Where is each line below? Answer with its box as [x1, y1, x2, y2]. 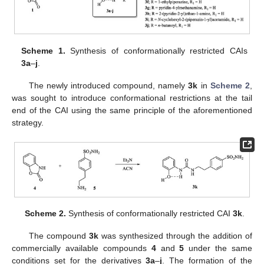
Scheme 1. [21, 45, 65, 55]
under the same [184, 243, 252, 253]
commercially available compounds [12, 243, 151, 253]
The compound [28, 231, 89, 241]
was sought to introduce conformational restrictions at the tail [12, 93, 252, 103]
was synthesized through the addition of [98, 231, 253, 241]
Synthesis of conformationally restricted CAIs [65, 45, 247, 55]
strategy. [12, 117, 44, 127]
